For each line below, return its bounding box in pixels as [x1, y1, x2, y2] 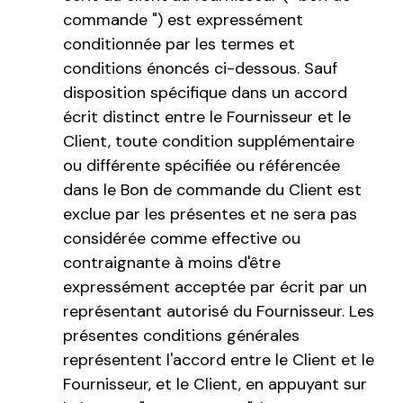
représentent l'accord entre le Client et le [63, 348, 374, 371]
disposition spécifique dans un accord [63, 81, 347, 103]
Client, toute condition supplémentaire [63, 130, 354, 152]
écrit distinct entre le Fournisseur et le [63, 105, 351, 128]
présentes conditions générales [63, 324, 300, 346]
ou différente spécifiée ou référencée [63, 154, 340, 176]
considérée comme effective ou [63, 227, 300, 249]
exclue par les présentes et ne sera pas [63, 202, 357, 225]
